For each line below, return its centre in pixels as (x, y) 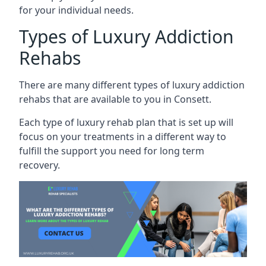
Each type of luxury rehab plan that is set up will (126, 122)
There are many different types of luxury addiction (132, 85)
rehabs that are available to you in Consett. (115, 99)
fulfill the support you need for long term (112, 151)
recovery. (39, 165)
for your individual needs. (76, 10)
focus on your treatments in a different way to (123, 136)
